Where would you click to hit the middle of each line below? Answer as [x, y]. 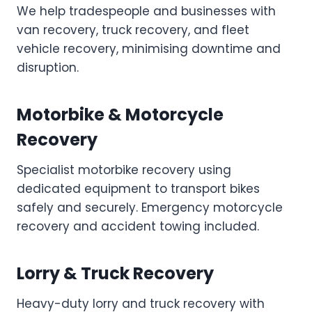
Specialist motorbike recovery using [124, 170]
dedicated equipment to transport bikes [138, 188]
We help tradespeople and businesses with [146, 11]
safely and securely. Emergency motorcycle [150, 207]
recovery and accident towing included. [138, 226]
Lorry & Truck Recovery [115, 273]
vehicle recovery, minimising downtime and [149, 48]
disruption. [48, 67]
